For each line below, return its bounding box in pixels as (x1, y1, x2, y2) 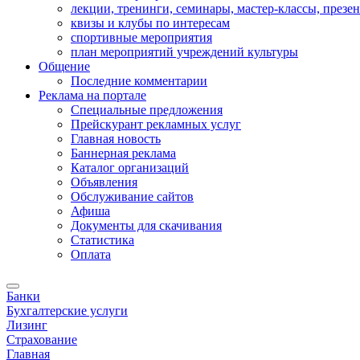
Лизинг (6, 318, 47, 332)
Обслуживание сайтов (71, 190, 194, 203)
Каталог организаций (71, 161, 189, 174)
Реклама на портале (39, 88, 146, 102)
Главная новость (71, 132, 161, 145)
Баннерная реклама (71, 146, 176, 160)
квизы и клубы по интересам (71, 16, 230, 30)
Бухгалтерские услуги (6, 304, 128, 317)
